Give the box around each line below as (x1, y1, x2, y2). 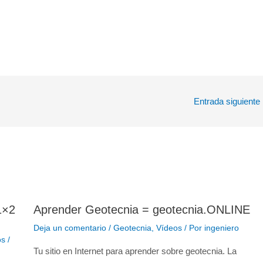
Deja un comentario (33, 222, 106, 232)
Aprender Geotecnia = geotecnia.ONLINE (33, 203, 250, 216)
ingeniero (204, 222, 239, 232)
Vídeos (156, 222, 182, 232)
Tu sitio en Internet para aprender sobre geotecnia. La (33, 245, 237, 256)
